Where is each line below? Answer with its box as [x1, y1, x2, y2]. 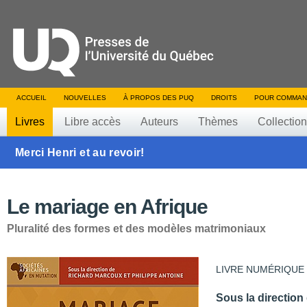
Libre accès [64, 116, 121, 127]
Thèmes [198, 116, 238, 127]
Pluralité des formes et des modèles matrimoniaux [7, 223, 266, 234]
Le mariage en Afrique [7, 195, 208, 218]
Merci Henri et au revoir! [15, 147, 145, 158]
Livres [15, 116, 45, 127]
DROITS [211, 94, 237, 101]
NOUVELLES [64, 94, 106, 101]
